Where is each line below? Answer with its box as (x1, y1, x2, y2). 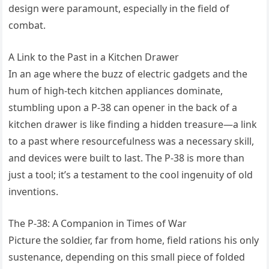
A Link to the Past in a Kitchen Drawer (8, 50, 180, 64)
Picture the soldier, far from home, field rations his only (8, 234, 259, 247)
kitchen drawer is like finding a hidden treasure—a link (8, 118, 258, 131)
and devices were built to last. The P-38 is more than (8, 151, 245, 165)
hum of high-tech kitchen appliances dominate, (8, 84, 223, 98)
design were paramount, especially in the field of (8, 2, 230, 16)
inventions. (8, 185, 59, 199)
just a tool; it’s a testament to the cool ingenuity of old (8, 168, 253, 182)
